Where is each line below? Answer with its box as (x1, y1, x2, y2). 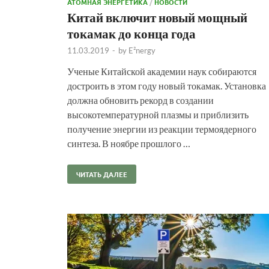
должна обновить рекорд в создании (67, 94, 214, 106)
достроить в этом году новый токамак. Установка (67, 79, 266, 91)
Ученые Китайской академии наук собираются (67, 65, 256, 77)
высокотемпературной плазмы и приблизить (67, 108, 249, 120)
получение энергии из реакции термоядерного (67, 122, 256, 134)
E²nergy (128, 45, 156, 55)
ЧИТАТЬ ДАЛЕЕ (76, 169, 127, 179)
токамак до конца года (67, 25, 196, 41)
